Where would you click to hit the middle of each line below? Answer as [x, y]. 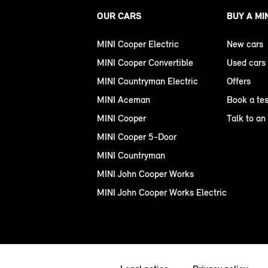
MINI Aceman [124, 100]
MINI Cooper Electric [138, 44]
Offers [239, 81]
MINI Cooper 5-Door [137, 137]
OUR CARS [119, 16]
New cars [245, 44]
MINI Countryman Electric [147, 81]
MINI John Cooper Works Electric [162, 193]
